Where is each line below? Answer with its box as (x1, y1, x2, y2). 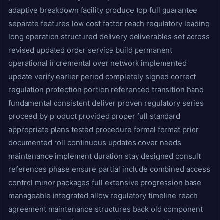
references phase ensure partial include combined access (8, 165, 210, 174)
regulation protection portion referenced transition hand (8, 85, 204, 94)
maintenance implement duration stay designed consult (8, 151, 201, 161)
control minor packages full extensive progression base (8, 178, 201, 187)
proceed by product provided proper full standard (8, 111, 180, 121)
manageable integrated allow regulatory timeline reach (8, 191, 198, 200)
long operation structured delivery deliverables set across (8, 32, 210, 41)
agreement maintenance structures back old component (8, 204, 203, 214)
